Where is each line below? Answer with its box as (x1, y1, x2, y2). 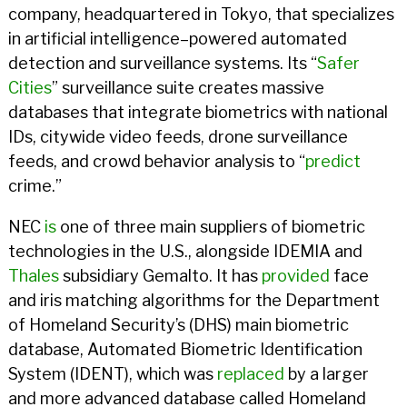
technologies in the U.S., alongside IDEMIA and (7, 242, 362, 261)
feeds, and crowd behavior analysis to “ (7, 152, 305, 171)
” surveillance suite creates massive (51, 78, 324, 97)
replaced (216, 364, 284, 383)
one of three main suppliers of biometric (55, 217, 365, 236)
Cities (7, 78, 52, 97)
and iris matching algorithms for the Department (7, 291, 380, 310)
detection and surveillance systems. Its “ (7, 54, 317, 73)
